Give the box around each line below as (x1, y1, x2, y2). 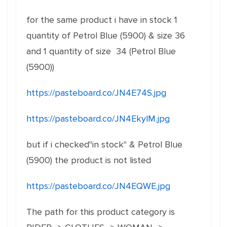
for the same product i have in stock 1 (26, 14, 177, 25)
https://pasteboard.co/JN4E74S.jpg (26, 87, 166, 98)
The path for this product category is (26, 206, 175, 217)
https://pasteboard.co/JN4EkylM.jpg (26, 113, 170, 124)
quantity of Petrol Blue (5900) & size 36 (26, 30, 185, 41)
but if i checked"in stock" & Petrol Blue (26, 139, 182, 150)
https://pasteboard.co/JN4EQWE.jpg (26, 180, 170, 192)
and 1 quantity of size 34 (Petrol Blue (26, 46, 176, 57)
